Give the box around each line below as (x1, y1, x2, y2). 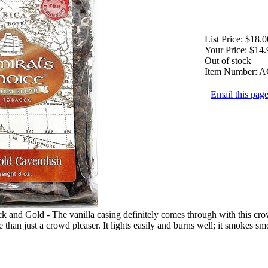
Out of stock (205, 55, 251, 66)
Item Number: (205, 66, 257, 77)
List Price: (205, 33, 243, 44)
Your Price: (205, 44, 247, 55)
